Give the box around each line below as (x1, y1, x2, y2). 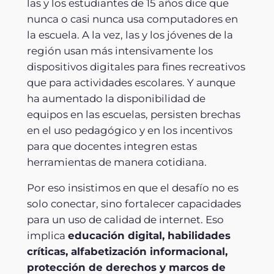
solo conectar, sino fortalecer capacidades (26, 198, 241, 210)
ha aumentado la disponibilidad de (26, 92, 206, 105)
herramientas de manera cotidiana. (26, 156, 207, 169)
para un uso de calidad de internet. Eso (26, 213, 224, 226)
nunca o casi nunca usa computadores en (26, 13, 238, 26)
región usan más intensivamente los (26, 45, 213, 57)
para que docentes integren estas (26, 140, 197, 153)
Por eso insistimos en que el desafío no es (26, 182, 239, 194)
